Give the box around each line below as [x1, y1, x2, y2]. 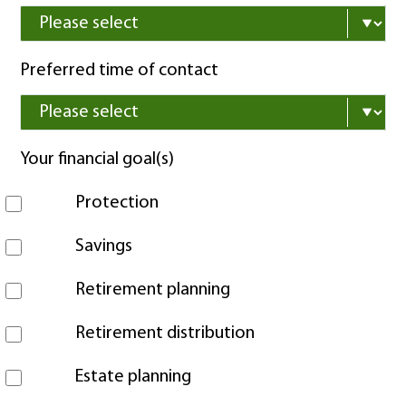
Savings [75, 237, 133, 256]
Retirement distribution [75, 324, 256, 343]
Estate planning [75, 368, 192, 386]
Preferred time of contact [20, 62, 219, 80]
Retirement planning [75, 281, 231, 299]
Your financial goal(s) [20, 150, 175, 169]
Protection [75, 194, 159, 212]
